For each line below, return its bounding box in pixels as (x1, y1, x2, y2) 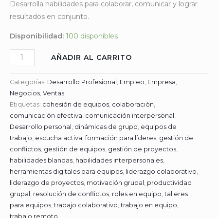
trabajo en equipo (121, 201, 177, 209)
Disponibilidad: (10, 31, 64, 40)
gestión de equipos (44, 145, 105, 153)
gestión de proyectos (108, 145, 176, 153)
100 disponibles (66, 31, 118, 40)
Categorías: (10, 78, 47, 86)
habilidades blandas (10, 156, 73, 164)
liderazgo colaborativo (126, 167, 197, 175)
